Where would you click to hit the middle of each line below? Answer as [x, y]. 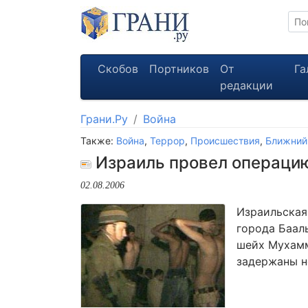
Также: [98, 141]
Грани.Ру [104, 119]
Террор [167, 141]
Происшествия [225, 141]
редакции [246, 85]
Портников [179, 69]
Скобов [118, 69]
